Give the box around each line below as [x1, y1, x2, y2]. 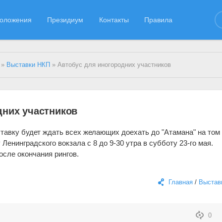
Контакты [99, 15, 129, 24]
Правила [144, 15, 172, 24]
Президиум [47, 15, 84, 24]
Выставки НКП [6, 61, 51, 68]
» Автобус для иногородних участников [50, 61, 171, 68]
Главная [168, 178, 193, 186]
